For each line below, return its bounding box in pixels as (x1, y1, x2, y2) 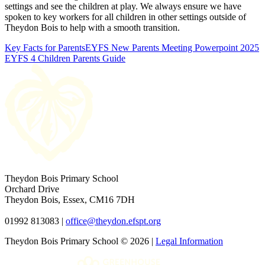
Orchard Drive (5, 183, 59, 194)
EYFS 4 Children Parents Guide (5, 53, 125, 63)
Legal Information (156, 235, 223, 246)
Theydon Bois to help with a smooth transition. (5, 22, 182, 33)
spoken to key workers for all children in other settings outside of (5, 11, 246, 22)
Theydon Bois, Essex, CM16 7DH (5, 194, 135, 205)
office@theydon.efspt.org (66, 215, 161, 226)
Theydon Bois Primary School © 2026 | (5, 235, 156, 246)
